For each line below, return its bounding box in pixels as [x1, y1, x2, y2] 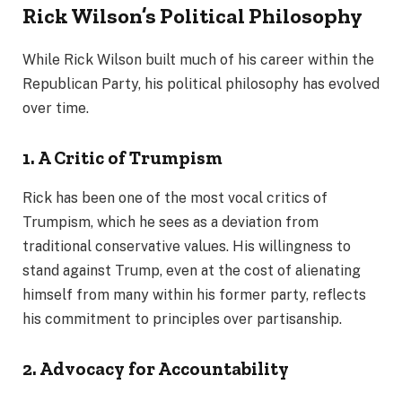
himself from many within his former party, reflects [22, 285, 366, 303]
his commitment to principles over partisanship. [22, 310, 342, 328]
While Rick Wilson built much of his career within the [22, 50, 374, 68]
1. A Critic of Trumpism [22, 147, 223, 170]
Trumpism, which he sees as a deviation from [22, 213, 319, 231]
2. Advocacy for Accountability [22, 358, 289, 380]
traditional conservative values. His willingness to [22, 237, 351, 255]
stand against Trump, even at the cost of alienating [22, 261, 361, 279]
